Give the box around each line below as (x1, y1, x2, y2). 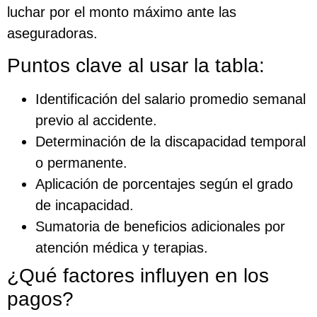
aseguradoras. (7, 25, 98, 41)
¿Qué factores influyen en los (7, 265, 269, 287)
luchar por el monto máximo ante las (7, 4, 236, 20)
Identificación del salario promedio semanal (35, 91, 306, 108)
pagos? (7, 288, 74, 311)
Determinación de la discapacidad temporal (35, 134, 306, 150)
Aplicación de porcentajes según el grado (35, 176, 293, 192)
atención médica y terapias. (35, 240, 208, 256)
